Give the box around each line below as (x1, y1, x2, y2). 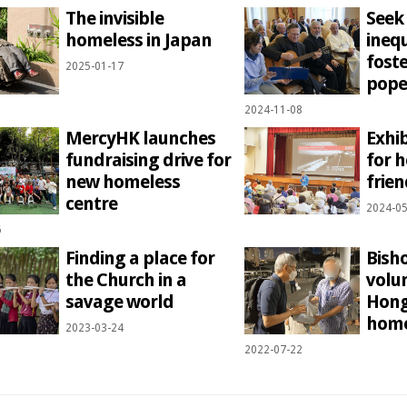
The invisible (65, 7, 164, 30)
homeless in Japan (65, 29, 212, 52)
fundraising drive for (65, 149, 231, 172)
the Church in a (65, 269, 186, 292)
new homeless (65, 171, 180, 194)
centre (65, 193, 117, 215)
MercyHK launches (65, 127, 215, 150)
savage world (65, 291, 174, 313)
